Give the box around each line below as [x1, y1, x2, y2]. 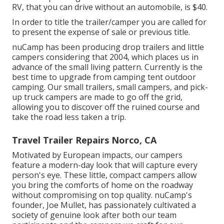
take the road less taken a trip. [12, 111, 126, 122]
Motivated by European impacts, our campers [12, 149, 182, 160]
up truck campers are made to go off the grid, [12, 91, 182, 102]
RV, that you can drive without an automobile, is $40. [12, 1, 207, 12]
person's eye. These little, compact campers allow [12, 169, 196, 180]
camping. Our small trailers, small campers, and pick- [12, 81, 208, 92]
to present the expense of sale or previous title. [12, 26, 190, 37]
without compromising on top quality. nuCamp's [12, 189, 192, 200]
